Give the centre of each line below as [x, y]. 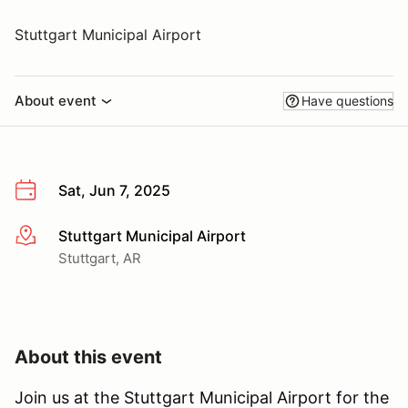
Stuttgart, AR [100, 258]
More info [47, 236]
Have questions [347, 101]
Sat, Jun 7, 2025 [114, 190]
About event [56, 101]
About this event [88, 357]
